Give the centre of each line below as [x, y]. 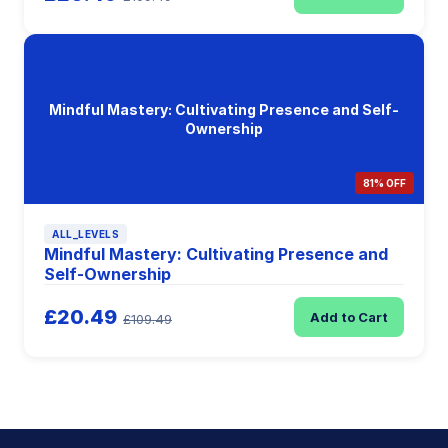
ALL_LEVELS [85, 234]
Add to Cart [349, 317]
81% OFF [384, 183]
